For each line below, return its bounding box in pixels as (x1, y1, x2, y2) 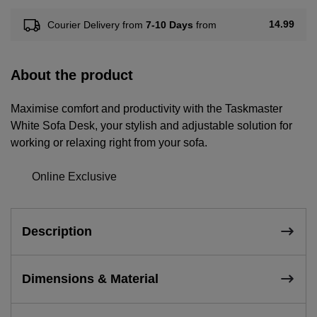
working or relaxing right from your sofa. (11, 136, 207, 149)
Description (22, 224, 92, 238)
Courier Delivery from (47, 18, 146, 30)
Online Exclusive (32, 170, 117, 183)
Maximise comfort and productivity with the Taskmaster (11, 102, 282, 115)
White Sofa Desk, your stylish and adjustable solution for (11, 119, 292, 132)
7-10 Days (145, 18, 193, 30)
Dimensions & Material (22, 271, 158, 286)
